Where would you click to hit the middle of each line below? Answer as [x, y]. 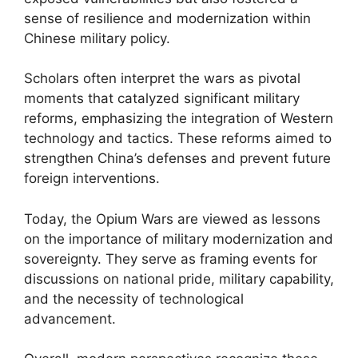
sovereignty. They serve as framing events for [171, 259]
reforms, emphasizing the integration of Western [179, 118]
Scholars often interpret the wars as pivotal [162, 78]
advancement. [70, 318]
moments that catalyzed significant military [162, 98]
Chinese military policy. [97, 38]
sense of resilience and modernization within [167, 18]
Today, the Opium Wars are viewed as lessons [172, 219]
